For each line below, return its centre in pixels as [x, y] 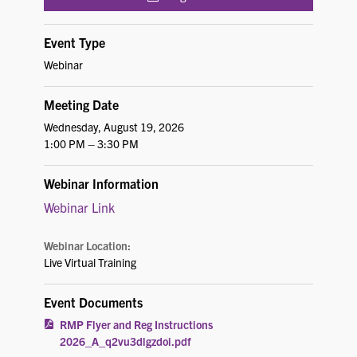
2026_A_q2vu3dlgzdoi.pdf [126, 341]
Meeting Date [81, 104]
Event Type [75, 42]
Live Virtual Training [90, 262]
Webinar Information [101, 183]
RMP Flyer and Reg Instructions [136, 324]
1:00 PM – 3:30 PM [91, 143]
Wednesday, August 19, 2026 [114, 127]
